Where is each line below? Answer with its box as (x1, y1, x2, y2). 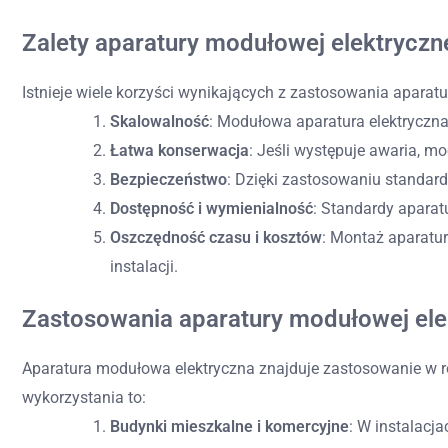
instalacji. (110, 256, 178, 276)
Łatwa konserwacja (110, 140, 249, 160)
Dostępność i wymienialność (110, 198, 313, 218)
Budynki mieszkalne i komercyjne (110, 416, 349, 436)
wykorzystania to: (22, 387, 146, 407)
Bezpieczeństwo (110, 169, 227, 189)
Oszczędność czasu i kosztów (110, 227, 322, 247)
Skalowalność (110, 111, 209, 131)
